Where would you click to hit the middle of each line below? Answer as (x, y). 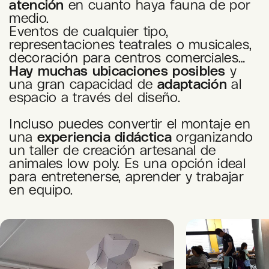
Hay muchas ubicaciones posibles (117, 71)
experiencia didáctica (107, 137)
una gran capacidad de (83, 84)
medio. (29, 18)
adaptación (192, 84)
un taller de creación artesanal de (113, 150)
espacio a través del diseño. (97, 97)
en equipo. (41, 190)
